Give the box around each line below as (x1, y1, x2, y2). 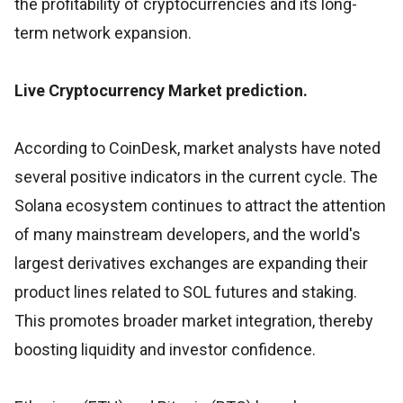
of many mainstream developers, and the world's (14, 224, 361, 244)
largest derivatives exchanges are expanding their (14, 253, 368, 273)
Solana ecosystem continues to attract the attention (14, 195, 386, 215)
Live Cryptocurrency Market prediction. (14, 80, 308, 100)
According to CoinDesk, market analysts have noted (14, 138, 381, 157)
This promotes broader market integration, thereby (14, 310, 373, 330)
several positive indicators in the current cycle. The (14, 166, 378, 186)
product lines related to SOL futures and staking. (14, 282, 357, 301)
